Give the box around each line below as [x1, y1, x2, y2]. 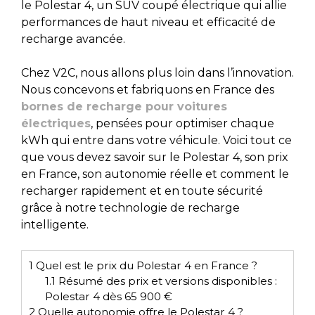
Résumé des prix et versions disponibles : [55, 274, 277, 288]
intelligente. [21, 217, 89, 231]
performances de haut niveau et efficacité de [21, 15, 276, 29]
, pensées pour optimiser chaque [91, 116, 274, 130]
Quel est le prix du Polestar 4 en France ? [33, 258, 257, 272]
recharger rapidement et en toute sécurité [21, 184, 263, 198]
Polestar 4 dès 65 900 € [44, 289, 172, 303]
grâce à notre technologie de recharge [21, 200, 240, 214]
